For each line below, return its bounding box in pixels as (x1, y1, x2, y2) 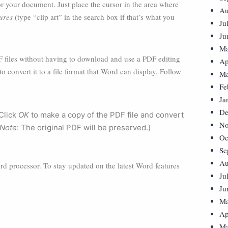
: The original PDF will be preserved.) (17, 123, 151, 132)
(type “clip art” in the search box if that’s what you (13, 12, 175, 22)
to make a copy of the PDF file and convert (29, 110, 184, 120)
